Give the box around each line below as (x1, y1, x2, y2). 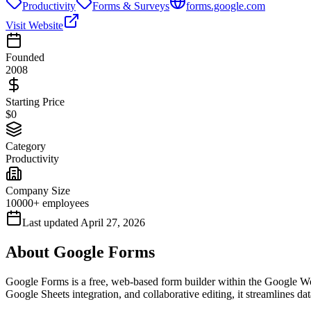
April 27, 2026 (81, 216, 145, 228)
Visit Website (6, 19, 63, 31)
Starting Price (6, 95, 65, 108)
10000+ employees (6, 196, 89, 209)
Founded (6, 51, 44, 63)
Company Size (6, 184, 70, 196)
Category (6, 140, 46, 152)
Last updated (22, 216, 78, 228)
